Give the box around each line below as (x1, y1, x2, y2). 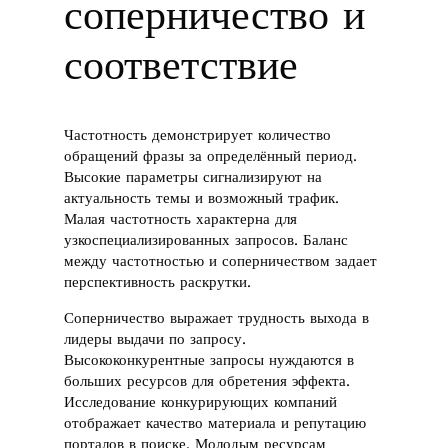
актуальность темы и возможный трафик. (64, 189, 340, 208)
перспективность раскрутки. (64, 273, 252, 292)
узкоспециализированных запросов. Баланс (64, 231, 349, 250)
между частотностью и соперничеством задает (64, 252, 378, 271)
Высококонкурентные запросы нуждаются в (64, 350, 355, 369)
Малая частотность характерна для (64, 210, 298, 229)
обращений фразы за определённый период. (64, 147, 358, 166)
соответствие (64, 40, 299, 90)
